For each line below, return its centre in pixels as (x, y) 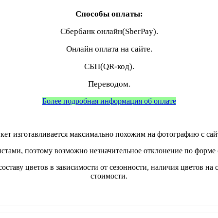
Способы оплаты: (109, 14)
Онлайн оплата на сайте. (109, 49)
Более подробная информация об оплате (109, 101)
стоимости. (109, 176)
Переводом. (109, 84)
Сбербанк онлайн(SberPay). (109, 31)
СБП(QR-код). (109, 66)
